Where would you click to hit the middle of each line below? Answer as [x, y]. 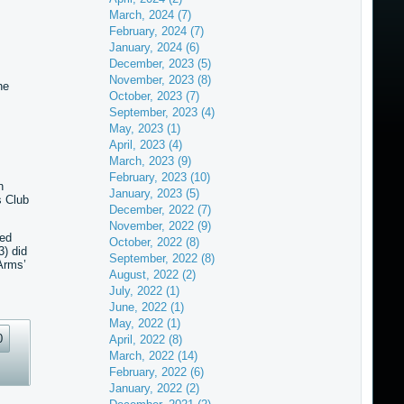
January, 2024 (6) [154, 47]
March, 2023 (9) [150, 161]
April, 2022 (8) [145, 340]
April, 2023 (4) [145, 145]
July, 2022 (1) [144, 291]
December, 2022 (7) [160, 210]
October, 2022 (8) [154, 242]
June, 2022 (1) [146, 307]
